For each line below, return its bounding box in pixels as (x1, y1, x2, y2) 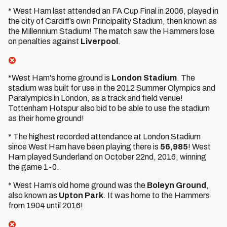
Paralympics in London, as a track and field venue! (8, 94, 183, 102)
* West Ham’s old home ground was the (8, 181, 147, 190)
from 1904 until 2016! (8, 201, 83, 210)
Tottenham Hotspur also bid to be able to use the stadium (8, 104, 210, 112)
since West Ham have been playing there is (8, 142, 160, 151)
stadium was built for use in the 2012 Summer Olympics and (8, 84, 215, 92)
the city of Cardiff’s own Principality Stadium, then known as (8, 17, 217, 25)
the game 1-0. (8, 163, 59, 171)
